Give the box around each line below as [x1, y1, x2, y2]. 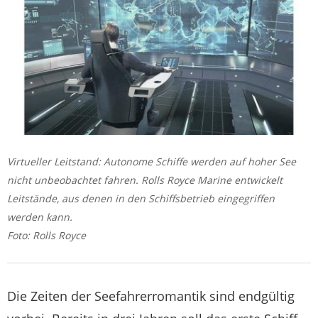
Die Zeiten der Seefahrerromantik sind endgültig [7, 287, 295, 305]
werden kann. [7, 210, 72, 224]
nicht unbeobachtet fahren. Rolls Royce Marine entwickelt [7, 173, 283, 187]
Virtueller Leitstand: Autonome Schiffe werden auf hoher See [7, 155, 296, 168]
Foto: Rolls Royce [7, 229, 86, 242]
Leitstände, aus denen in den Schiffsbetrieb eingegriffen [7, 192, 275, 205]
